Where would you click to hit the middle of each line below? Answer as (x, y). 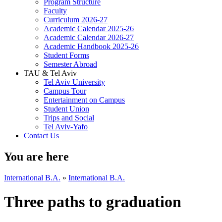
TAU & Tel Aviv (50, 73)
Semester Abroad (70, 64)
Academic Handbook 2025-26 (91, 46)
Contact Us (41, 136)
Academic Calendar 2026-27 (89, 37)
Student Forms (66, 55)
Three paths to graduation (93, 202)
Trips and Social (69, 118)
